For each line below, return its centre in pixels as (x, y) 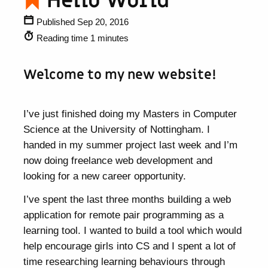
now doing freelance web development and (118, 161)
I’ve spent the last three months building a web (127, 200)
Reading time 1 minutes (82, 38)
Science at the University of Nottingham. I (117, 130)
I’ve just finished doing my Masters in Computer (130, 114)
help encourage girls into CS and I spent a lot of (130, 246)
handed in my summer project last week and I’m (131, 145)
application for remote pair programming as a (124, 215)
